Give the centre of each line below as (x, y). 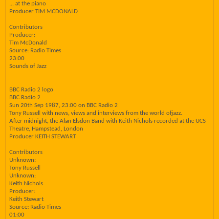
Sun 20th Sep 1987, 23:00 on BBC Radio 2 (64, 105)
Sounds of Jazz (28, 66)
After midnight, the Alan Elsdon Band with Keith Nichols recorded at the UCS (108, 121)
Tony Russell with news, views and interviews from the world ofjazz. (96, 113)
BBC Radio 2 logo (31, 90)
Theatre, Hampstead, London (46, 129)
